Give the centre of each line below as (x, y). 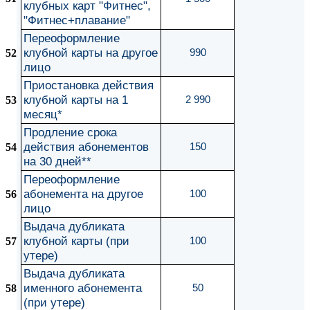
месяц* (43, 114)
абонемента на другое (83, 194)
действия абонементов (86, 147)
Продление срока (70, 132)
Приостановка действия (89, 85)
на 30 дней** (57, 161)
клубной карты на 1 (76, 100)
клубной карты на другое (91, 53)
